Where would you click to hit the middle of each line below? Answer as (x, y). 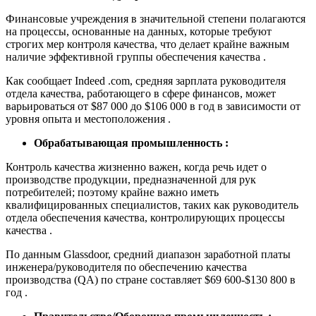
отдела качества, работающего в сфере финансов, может (141, 94)
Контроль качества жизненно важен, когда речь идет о (136, 167)
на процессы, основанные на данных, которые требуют (139, 32)
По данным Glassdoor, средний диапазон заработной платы (148, 255)
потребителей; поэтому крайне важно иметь (112, 193)
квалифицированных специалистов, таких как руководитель (152, 205)
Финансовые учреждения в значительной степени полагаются (156, 19)
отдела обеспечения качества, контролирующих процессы (145, 218)
